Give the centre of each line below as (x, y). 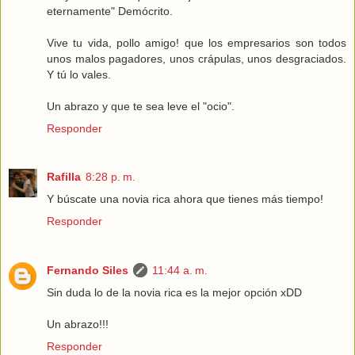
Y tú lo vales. (79, 74)
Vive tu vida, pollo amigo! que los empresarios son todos (197, 42)
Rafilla (64, 177)
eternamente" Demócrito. (110, 11)
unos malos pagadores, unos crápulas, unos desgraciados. (197, 58)
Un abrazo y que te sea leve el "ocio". (141, 106)
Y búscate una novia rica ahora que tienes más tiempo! (185, 199)
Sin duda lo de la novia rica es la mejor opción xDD (174, 293)
